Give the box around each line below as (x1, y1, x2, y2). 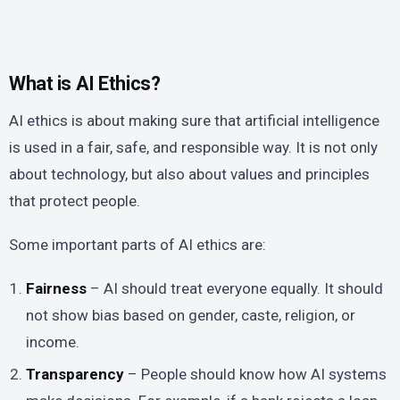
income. (26, 332, 80, 351)
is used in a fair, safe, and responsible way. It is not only (9, 137, 378, 156)
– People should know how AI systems (124, 365, 387, 384)
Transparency (26, 365, 125, 384)
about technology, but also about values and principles (9, 164, 370, 183)
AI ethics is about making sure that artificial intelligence (9, 111, 379, 129)
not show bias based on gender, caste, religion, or (26, 305, 356, 324)
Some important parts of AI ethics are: (9, 235, 266, 254)
